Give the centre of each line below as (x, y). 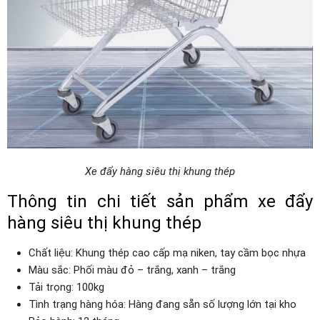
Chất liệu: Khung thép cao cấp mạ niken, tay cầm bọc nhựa (167, 253)
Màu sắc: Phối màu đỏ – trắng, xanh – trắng (132, 270)
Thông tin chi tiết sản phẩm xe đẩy (160, 201)
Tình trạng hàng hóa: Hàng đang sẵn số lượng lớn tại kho (162, 304)
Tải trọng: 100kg (66, 287)
